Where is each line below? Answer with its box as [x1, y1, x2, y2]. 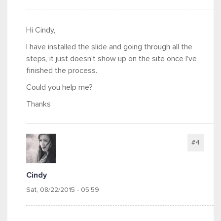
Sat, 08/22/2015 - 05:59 [26, 186, 99, 193]
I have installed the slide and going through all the [26, 43, 192, 51]
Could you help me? [26, 83, 93, 91]
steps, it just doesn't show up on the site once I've [26, 55, 197, 63]
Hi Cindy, [26, 26, 55, 34]
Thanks [26, 100, 51, 108]
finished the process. [26, 67, 97, 74]
